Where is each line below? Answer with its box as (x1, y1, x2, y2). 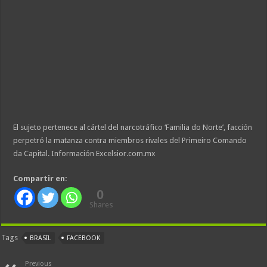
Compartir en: (13, 173, 68, 183)
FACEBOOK (67, 234, 101, 242)
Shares (89, 200, 114, 209)
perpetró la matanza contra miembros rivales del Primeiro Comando (13, 135, 247, 145)
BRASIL (30, 234, 51, 242)
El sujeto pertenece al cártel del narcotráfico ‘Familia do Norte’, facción (13, 122, 253, 132)
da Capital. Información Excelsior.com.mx (13, 148, 156, 158)
